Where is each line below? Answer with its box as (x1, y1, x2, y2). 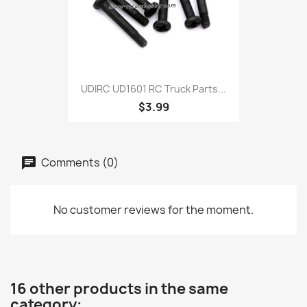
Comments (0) (39, 154, 119, 169)
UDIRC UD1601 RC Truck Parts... (81, 82, 226, 96)
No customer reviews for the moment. (53, 201, 254, 217)
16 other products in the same (10, 278, 228, 299)
